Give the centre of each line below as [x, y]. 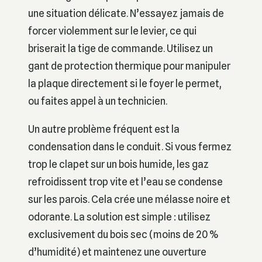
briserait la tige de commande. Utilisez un [120, 48]
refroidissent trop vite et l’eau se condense [125, 181]
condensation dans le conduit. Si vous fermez [130, 146]
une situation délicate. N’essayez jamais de [126, 13]
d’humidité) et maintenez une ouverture [117, 251]
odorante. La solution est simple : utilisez [119, 216]
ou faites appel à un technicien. [98, 101]
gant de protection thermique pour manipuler [129, 65]
